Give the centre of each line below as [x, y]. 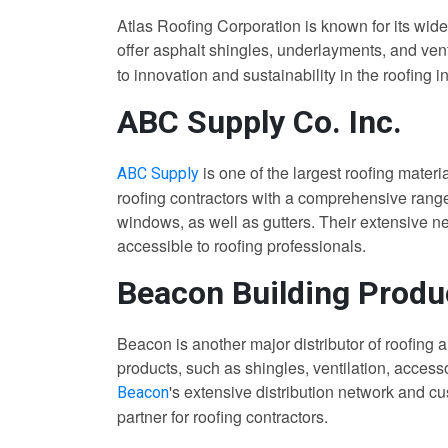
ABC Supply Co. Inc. [259, 122]
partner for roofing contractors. [222, 417]
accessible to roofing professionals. [241, 246]
